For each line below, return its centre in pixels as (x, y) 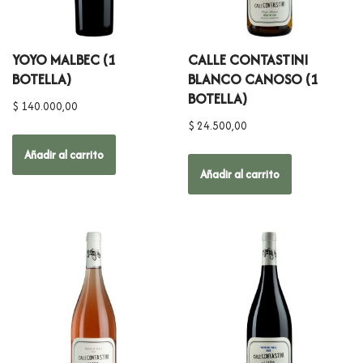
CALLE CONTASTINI (248, 59)
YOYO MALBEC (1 (64, 59)
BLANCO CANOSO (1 (254, 79)
